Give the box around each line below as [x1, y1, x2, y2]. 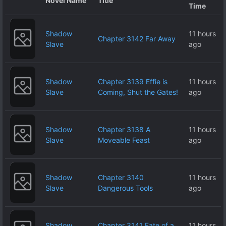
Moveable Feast [98, 136, 150, 145]
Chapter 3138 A [98, 125, 150, 134]
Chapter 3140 [98, 173, 144, 182]
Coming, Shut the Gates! [98, 88, 178, 97]
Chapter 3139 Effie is [98, 77, 167, 86]
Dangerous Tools [98, 184, 153, 193]
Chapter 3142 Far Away [98, 34, 176, 43]
